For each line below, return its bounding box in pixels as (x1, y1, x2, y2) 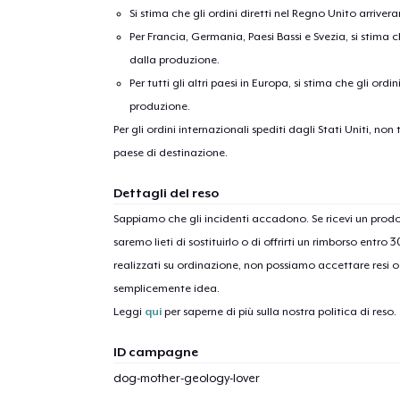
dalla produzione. (129, 53, 221, 66)
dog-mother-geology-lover (112, 371, 260, 385)
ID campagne (112, 344, 198, 359)
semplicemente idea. (112, 281, 220, 295)
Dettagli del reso (112, 185, 219, 200)
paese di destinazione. (112, 146, 228, 159)
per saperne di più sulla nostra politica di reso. (161, 304, 396, 318)
